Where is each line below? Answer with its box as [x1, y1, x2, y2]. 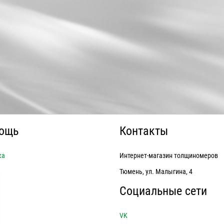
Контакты [119, 124, 168, 138]
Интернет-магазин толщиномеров [119, 151, 218, 159]
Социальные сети [119, 184, 207, 198]
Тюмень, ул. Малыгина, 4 [119, 167, 192, 175]
